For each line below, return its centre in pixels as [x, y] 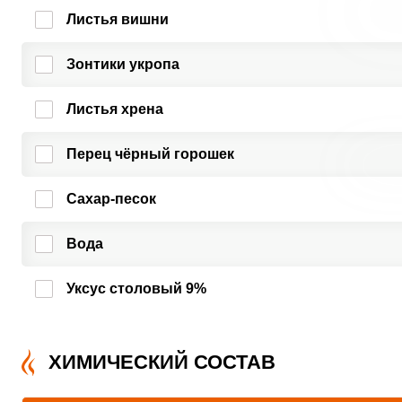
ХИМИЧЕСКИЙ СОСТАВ [162, 362]
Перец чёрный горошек [150, 154]
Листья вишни [117, 19]
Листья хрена [114, 109]
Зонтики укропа [122, 64]
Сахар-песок [111, 199]
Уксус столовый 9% [136, 288]
